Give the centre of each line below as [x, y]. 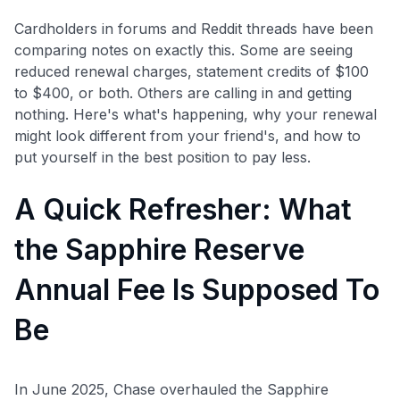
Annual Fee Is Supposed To [197, 289]
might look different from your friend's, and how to [187, 135]
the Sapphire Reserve [159, 249]
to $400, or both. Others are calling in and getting [183, 92]
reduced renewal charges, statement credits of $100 [192, 71]
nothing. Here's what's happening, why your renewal [196, 114]
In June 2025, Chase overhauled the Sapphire [171, 389]
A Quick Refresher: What [183, 209]
